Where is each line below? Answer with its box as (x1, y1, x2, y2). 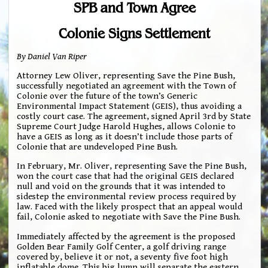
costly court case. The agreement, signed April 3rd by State (17, 111, 251, 121)
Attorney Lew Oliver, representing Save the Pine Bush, (17, 70, 236, 81)
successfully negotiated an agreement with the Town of (17, 80, 236, 91)
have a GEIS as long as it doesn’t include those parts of (17, 131, 233, 142)
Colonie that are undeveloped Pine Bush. (17, 141, 178, 152)
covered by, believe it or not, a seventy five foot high (17, 251, 229, 262)
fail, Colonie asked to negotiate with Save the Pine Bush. (17, 212, 241, 223)
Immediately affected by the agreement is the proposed (17, 231, 236, 242)
